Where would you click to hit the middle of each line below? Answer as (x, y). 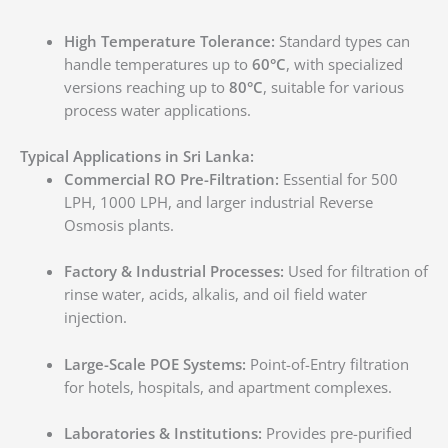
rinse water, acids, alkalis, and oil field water (215, 294)
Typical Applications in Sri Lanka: (137, 155)
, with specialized (344, 63)
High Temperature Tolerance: (169, 40)
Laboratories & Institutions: (162, 432)
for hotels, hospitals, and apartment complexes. (227, 386)
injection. (95, 317)
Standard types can (342, 40)
